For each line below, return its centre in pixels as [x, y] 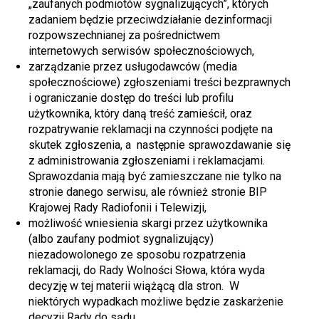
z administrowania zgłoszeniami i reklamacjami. [147, 160]
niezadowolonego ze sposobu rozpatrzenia [137, 254]
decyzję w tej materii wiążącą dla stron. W [134, 286]
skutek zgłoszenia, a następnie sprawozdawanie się [159, 145]
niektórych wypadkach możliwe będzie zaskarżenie [156, 301]
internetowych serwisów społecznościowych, [141, 51]
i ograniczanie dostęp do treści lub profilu [131, 98]
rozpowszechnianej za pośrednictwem [124, 35]
